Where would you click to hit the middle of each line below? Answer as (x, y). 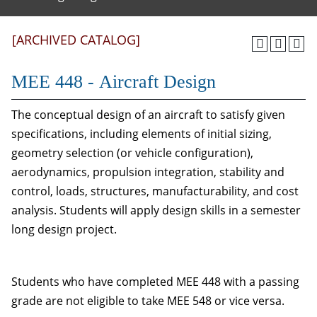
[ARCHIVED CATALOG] (76, 40)
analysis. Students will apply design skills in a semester (156, 210)
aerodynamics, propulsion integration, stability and (148, 172)
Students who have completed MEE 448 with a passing (155, 282)
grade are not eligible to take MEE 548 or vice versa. (148, 301)
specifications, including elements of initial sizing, (142, 134)
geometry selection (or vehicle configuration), (132, 153)
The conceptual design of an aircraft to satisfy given (148, 115)
